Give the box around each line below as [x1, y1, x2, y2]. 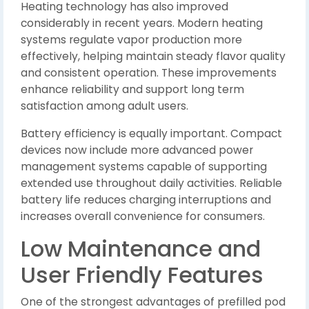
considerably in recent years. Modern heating [21, 16, 263, 30]
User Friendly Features [21, 259, 263, 290]
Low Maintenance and [21, 233, 261, 264]
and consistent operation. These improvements [21, 66, 277, 80]
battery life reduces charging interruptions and [21, 192, 271, 207]
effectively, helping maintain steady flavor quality [21, 49, 286, 63]
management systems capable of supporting [21, 159, 267, 174]
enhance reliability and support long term [21, 82, 244, 97]
